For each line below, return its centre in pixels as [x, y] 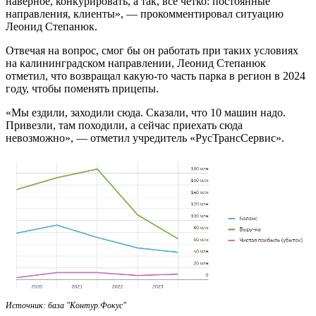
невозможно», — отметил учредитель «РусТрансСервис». [145, 138]
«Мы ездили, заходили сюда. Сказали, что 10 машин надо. [146, 112]
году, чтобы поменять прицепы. [82, 88]
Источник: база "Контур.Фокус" [66, 306]
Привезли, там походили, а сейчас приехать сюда [124, 125]
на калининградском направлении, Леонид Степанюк [136, 63]
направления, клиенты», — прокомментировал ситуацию [145, 13]
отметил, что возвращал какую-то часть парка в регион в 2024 [156, 75]
